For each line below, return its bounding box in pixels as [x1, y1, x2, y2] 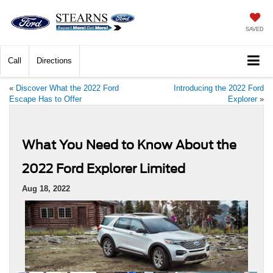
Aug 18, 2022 [22, 184, 70, 194]
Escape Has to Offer [9, 94, 82, 104]
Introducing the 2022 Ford [174, 83, 264, 93]
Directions [37, 56, 72, 66]
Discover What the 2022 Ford [16, 83, 119, 93]
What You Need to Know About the [22, 138, 236, 153]
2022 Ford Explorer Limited [22, 161, 185, 177]
